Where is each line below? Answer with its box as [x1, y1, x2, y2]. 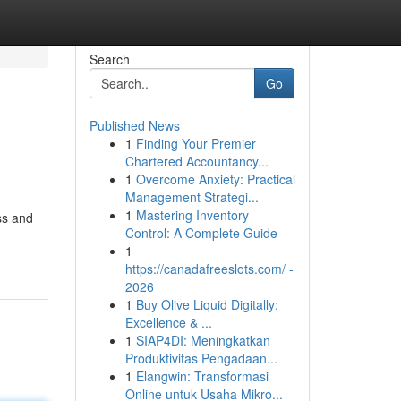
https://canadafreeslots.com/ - [124, 260, 294, 277]
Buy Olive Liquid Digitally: [135, 295, 278, 313]
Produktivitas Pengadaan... [124, 349, 277, 367]
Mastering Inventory [135, 206, 249, 224]
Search [89, 50, 130, 68]
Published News [89, 116, 180, 134]
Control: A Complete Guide [124, 224, 277, 242]
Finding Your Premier [135, 134, 256, 152]
